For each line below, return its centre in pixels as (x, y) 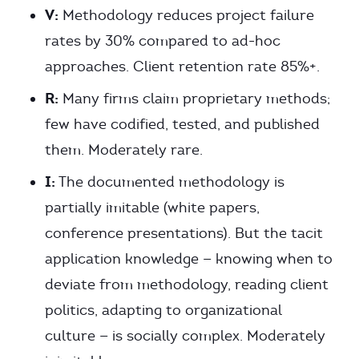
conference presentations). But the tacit (184, 233)
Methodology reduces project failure (186, 15)
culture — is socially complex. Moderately (185, 336)
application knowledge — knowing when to (189, 259)
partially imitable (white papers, (152, 208)
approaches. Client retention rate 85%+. (182, 67)
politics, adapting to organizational (163, 310)
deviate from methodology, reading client (187, 284)
